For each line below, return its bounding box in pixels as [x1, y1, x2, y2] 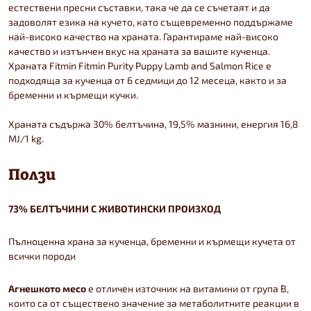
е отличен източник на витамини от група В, [86, 282, 289, 294]
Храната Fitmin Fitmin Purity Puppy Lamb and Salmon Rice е [8, 59, 271, 72]
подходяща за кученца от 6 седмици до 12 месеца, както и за [8, 74, 287, 86]
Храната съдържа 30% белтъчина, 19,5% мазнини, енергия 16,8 [8, 117, 299, 130]
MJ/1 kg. [8, 132, 44, 144]
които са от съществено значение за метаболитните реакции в [8, 296, 299, 309]
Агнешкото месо [8, 282, 86, 294]
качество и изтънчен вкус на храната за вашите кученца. [8, 44, 270, 57]
